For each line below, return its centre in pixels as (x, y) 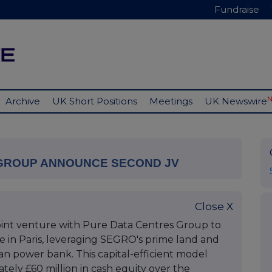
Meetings (171, 101)
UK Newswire (236, 101)
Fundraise (237, 9)
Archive (23, 101)
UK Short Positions (95, 101)
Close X (214, 207)
